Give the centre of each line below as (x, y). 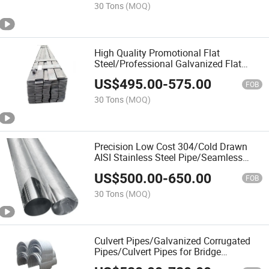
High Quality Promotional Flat (157, 53)
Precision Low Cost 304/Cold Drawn (171, 147)
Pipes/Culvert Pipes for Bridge (158, 251)
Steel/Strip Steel (129, 74)
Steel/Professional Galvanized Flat (168, 63)
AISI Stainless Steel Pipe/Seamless (169, 158)
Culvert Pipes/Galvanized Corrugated (173, 240)
